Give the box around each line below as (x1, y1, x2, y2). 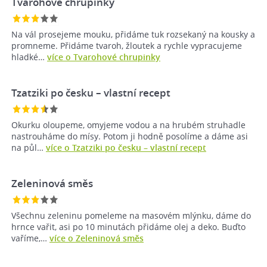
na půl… (11, 142, 46, 154)
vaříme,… (11, 232, 49, 244)
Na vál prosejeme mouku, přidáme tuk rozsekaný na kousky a (11, 29, 255, 41)
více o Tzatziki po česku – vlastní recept (46, 142, 206, 154)
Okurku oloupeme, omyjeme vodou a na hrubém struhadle (11, 119, 246, 131)
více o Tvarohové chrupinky (47, 51, 160, 63)
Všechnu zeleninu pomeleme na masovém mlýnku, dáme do (11, 210, 251, 222)
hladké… (11, 51, 47, 63)
